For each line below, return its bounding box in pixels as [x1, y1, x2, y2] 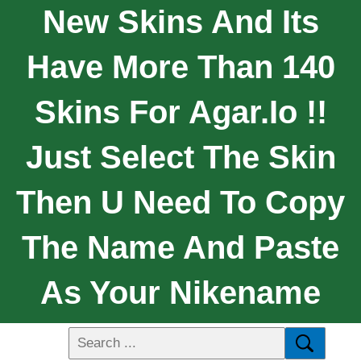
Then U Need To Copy [16, 184, 345, 220]
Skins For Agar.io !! [34, 93, 327, 130]
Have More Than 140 [26, 48, 335, 85]
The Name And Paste [22, 229, 339, 265]
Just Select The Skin [25, 139, 336, 175]
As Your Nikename [40, 274, 321, 310]
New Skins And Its [42, 3, 319, 39]
